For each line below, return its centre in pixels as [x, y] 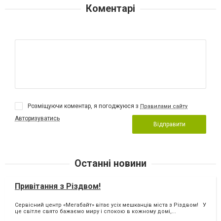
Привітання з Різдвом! [58, 186]
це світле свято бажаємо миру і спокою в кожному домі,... [95, 212]
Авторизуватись [37, 118]
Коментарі [110, 8]
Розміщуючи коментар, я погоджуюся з [84, 106]
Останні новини [110, 163]
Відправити [169, 124]
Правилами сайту [164, 106]
